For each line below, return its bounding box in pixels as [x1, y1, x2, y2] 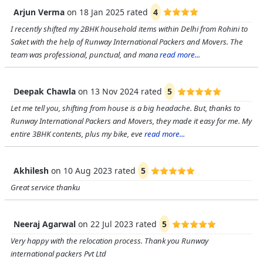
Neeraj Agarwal [14, 218, 78, 230]
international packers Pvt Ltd [11, 248, 106, 259]
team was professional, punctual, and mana [11, 49, 158, 60]
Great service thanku [11, 182, 80, 193]
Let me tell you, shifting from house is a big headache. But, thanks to [11, 103, 240, 113]
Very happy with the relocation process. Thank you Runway [11, 235, 208, 246]
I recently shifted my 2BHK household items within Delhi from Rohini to [11, 23, 248, 34]
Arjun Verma [14, 6, 65, 18]
